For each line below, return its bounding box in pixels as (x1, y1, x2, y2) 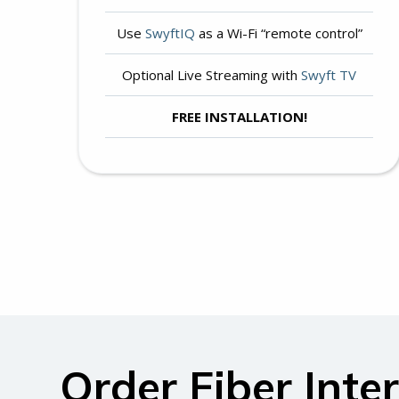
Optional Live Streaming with (122, 65, 302, 84)
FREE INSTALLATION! (171, 107, 307, 126)
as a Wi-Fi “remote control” (194, 23, 362, 42)
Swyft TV (301, 65, 357, 84)
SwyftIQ (144, 23, 195, 42)
